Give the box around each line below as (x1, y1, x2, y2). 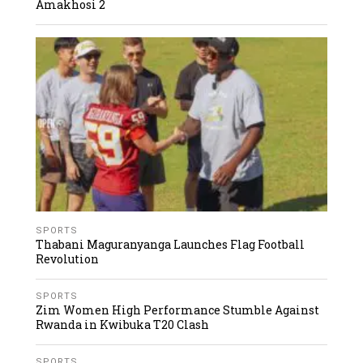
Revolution (36, 250, 100, 267)
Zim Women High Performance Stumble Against (36, 301, 320, 318)
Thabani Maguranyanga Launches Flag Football (36, 236, 305, 252)
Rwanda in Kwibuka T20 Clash (36, 316, 210, 332)
